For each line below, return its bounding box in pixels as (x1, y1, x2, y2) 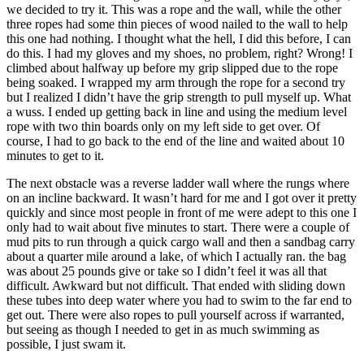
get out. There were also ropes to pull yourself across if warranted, (6, 307, 344, 322)
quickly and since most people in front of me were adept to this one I (6, 205, 357, 219)
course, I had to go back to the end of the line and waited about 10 (6, 133, 344, 148)
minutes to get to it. (6, 148, 104, 162)
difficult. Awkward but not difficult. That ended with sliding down (6, 278, 345, 292)
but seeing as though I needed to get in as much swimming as (6, 322, 319, 336)
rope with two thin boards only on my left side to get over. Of (6, 119, 320, 133)
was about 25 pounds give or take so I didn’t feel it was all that (6, 263, 327, 278)
